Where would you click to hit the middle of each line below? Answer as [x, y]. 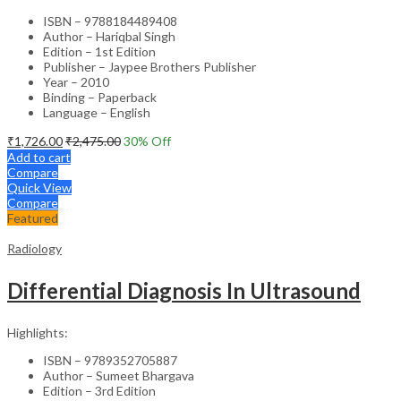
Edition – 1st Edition [99, 51]
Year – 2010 [76, 81]
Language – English [97, 112]
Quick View [39, 187]
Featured [33, 218]
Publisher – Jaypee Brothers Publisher [149, 66]
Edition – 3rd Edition [99, 390]
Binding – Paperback [100, 97]
